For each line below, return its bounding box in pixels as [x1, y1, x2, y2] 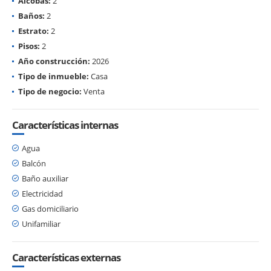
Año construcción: [18, 55, 90, 67]
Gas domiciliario [22, 203, 79, 214]
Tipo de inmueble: [18, 70, 89, 82]
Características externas [12, 250, 120, 264]
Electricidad [22, 188, 63, 199]
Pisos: [18, 40, 40, 51]
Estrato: [18, 25, 49, 36]
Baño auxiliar [22, 172, 68, 184]
